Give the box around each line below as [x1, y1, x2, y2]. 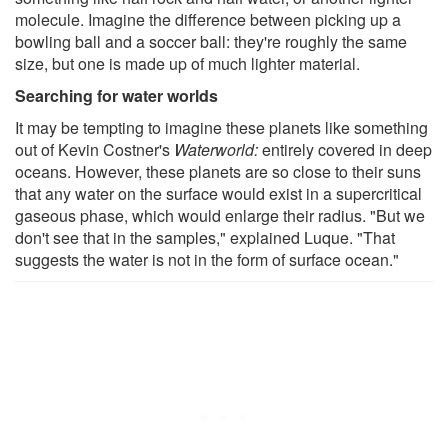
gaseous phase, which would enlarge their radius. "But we [15, 203, 425, 227]
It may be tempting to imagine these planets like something [15, 115, 428, 139]
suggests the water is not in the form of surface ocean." [15, 247, 399, 271]
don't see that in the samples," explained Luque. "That [15, 225, 395, 249]
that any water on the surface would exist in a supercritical [15, 181, 422, 205]
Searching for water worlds [15, 83, 218, 107]
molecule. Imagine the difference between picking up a [15, 7, 401, 31]
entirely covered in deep [262, 137, 432, 161]
